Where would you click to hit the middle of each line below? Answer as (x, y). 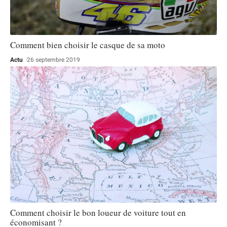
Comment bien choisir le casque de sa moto (88, 45)
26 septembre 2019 (54, 60)
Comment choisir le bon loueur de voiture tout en (98, 212)
